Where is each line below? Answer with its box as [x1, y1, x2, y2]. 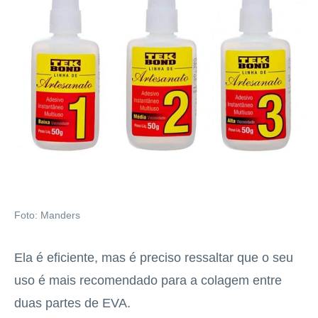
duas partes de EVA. [14, 295, 131, 310]
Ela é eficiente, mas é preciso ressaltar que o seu [14, 250, 293, 265]
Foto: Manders [14, 209, 80, 221]
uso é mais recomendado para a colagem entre [14, 273, 282, 287]
